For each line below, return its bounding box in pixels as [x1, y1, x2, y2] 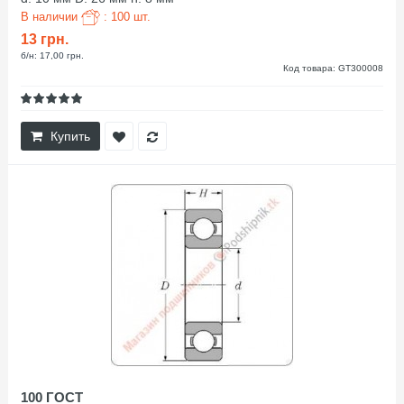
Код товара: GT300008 [283, 62, 383, 73]
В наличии [21, 9, 81, 23]
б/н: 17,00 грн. [21, 50, 84, 60]
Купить [50, 128, 90, 143]
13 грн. [21, 31, 69, 47]
